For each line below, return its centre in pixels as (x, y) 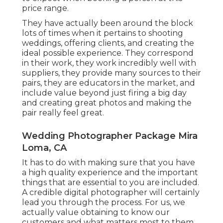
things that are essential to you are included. (111, 183)
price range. (45, 8)
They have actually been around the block (108, 23)
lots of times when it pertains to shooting (103, 33)
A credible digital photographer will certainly (111, 193)
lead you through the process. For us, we (104, 203)
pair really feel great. (63, 113)
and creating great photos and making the (107, 103)
